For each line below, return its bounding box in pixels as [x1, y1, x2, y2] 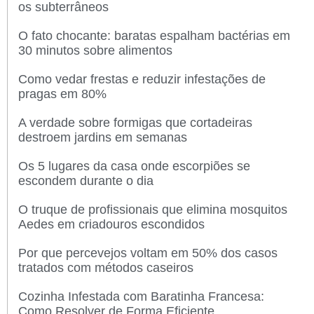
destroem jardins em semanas [18, 130, 187, 144]
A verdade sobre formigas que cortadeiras [18, 115, 252, 130]
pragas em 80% [18, 86, 107, 101]
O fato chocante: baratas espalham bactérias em [18, 28, 290, 43]
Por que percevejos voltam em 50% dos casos [18, 245, 278, 260]
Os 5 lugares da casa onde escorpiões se [18, 158, 250, 173]
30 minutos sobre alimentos [18, 43, 172, 57]
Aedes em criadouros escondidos [18, 217, 205, 231]
